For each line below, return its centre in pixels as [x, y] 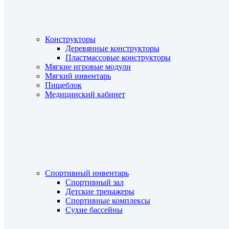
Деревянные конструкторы [112, 48]
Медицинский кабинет [85, 94]
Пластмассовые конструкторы [118, 58]
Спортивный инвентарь [87, 173]
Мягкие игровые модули [88, 67]
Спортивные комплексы [108, 201]
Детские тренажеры [100, 191]
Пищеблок [63, 85]
